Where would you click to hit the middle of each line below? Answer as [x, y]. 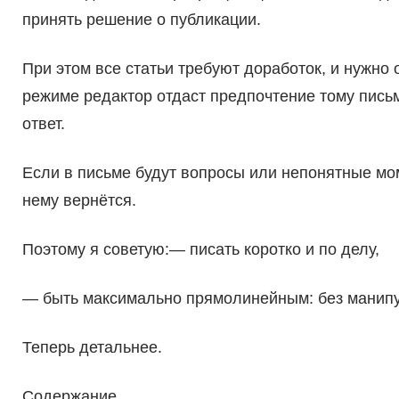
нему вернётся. [79, 201]
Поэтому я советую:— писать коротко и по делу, [200, 250]
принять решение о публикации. [141, 20]
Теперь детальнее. [92, 348]
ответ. [43, 124]
